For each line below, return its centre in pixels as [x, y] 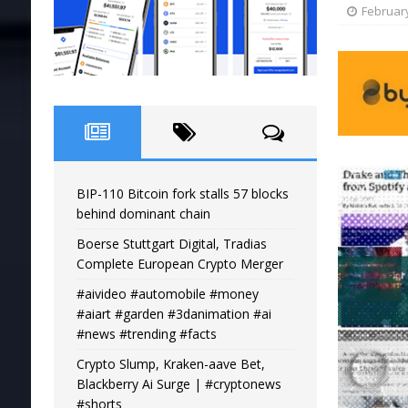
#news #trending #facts [146, 333]
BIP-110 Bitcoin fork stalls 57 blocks [182, 193]
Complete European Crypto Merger [179, 263]
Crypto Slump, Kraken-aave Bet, [170, 363]
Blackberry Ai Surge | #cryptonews [178, 383]
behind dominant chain [143, 213]
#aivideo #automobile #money [167, 293]
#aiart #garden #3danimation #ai [173, 313]
